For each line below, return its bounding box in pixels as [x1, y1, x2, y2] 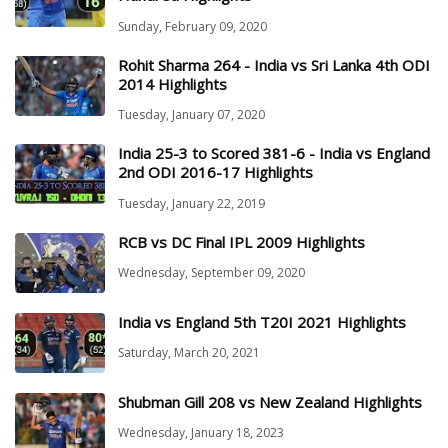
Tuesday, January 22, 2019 [118, 194, 265, 212]
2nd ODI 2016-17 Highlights [118, 162, 313, 183]
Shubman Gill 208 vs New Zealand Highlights [118, 391, 422, 412]
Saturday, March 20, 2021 [118, 344, 260, 362]
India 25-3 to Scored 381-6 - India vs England [118, 143, 430, 164]
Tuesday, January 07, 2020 [118, 106, 265, 124]
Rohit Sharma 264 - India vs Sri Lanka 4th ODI [118, 54, 430, 75]
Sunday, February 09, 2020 [118, 17, 267, 35]
